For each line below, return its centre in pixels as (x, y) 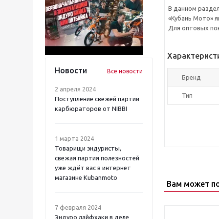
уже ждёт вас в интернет (93, 168)
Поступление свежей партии (97, 99)
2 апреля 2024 (75, 89)
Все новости (125, 71)
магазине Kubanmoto (86, 177)
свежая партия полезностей (97, 158)
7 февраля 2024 (78, 207)
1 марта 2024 (74, 138)
